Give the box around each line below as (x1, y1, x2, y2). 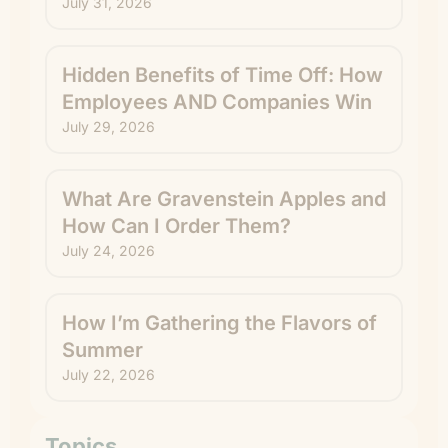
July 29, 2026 (62, 118, 155, 135)
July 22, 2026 (62, 366, 155, 383)
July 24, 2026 (62, 242, 155, 259)
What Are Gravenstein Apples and (62, 187, 386, 211)
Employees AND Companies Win (62, 90, 372, 114)
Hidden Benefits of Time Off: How (62, 63, 383, 87)
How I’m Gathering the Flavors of (62, 311, 377, 335)
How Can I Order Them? (62, 214, 291, 238)
